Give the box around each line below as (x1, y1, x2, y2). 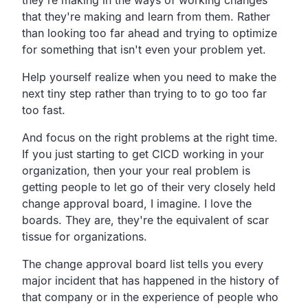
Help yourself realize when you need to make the (22, 69, 276, 84)
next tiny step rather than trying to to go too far (22, 86, 267, 100)
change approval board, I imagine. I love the (22, 196, 252, 210)
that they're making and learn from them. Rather (22, 9, 270, 23)
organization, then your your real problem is (22, 163, 250, 177)
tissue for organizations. (22, 229, 147, 243)
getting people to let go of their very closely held (22, 179, 276, 194)
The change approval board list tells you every (22, 256, 263, 271)
